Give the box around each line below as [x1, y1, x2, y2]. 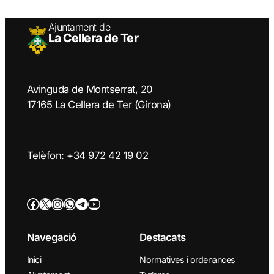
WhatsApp [62, 196, 70, 211]
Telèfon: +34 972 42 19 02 [26, 149, 149, 162]
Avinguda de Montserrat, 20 [26, 83, 153, 95]
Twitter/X [38, 196, 47, 211]
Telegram [75, 196, 86, 211]
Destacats [139, 231, 185, 243]
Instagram [50, 196, 62, 211]
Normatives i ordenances [139, 254, 235, 265]
